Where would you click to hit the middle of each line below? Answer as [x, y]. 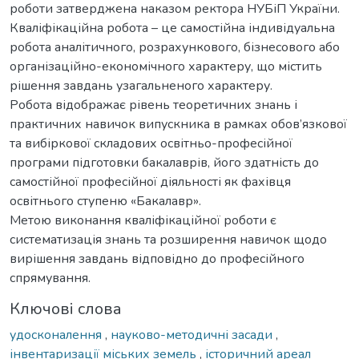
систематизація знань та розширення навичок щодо [168, 239]
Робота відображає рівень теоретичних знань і [153, 105]
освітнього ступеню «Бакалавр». [105, 201]
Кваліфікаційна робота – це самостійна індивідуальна [172, 28]
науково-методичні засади [193, 335]
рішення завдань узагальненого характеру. [141, 85]
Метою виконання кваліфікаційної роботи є [143, 220]
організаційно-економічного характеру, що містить [166, 66]
